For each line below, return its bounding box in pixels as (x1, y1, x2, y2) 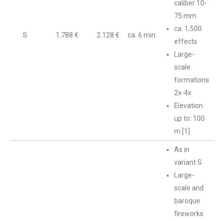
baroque (174, 197, 200, 205)
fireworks (174, 210, 203, 218)
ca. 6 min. (128, 31, 157, 39)
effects (174, 37, 197, 45)
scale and (174, 184, 204, 192)
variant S (174, 158, 202, 166)
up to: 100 (174, 114, 205, 122)
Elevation (174, 102, 203, 110)
